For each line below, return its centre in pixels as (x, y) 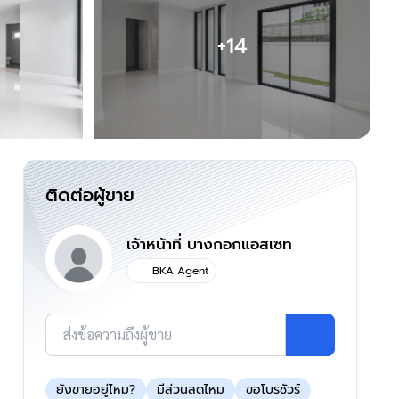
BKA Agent (180, 270)
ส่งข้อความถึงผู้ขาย (118, 334)
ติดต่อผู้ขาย (90, 195)
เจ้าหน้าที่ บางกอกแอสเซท (209, 244)
